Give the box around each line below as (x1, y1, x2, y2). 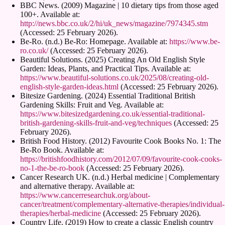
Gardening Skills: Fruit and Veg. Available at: (20, 100, 164, 109)
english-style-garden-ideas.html (20, 82, 119, 91)
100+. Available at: (20, 10, 80, 19)
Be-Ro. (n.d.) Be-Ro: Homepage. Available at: (20, 37, 169, 46)
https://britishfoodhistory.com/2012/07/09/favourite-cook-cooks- (20, 154, 222, 163)
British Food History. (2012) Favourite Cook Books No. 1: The (20, 136, 221, 145)
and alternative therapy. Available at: (20, 181, 135, 190)
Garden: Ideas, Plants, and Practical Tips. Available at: (20, 64, 191, 73)
